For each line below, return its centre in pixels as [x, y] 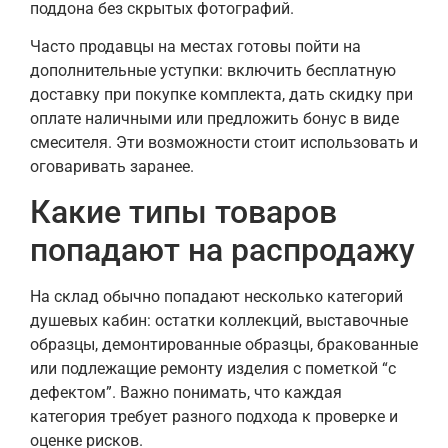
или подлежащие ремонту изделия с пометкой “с [213, 369]
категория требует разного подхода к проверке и [214, 417]
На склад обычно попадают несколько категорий [216, 297]
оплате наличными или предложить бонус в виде [214, 119]
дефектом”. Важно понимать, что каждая [186, 393]
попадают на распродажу [222, 250]
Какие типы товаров [183, 212]
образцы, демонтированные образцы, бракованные [224, 345]
